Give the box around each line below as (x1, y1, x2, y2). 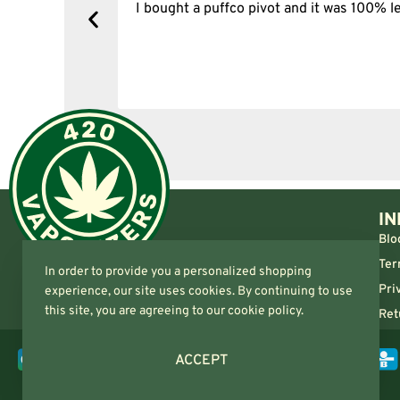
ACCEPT (174, 352, 228, 370)
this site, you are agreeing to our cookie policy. (45, 304, 304, 319)
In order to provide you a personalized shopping (45, 264, 312, 279)
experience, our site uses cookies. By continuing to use (45, 284, 353, 299)
